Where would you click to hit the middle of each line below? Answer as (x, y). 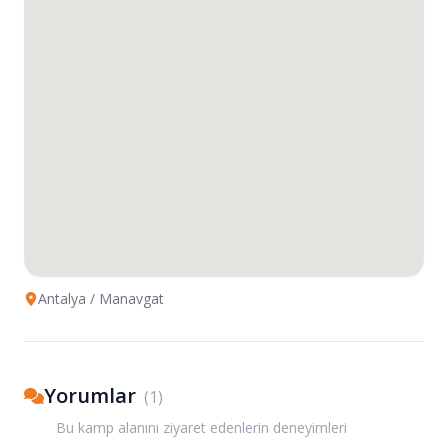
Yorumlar (90, 395)
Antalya (62, 298)
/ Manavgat (125, 298)
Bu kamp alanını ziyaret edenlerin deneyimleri (201, 427)
